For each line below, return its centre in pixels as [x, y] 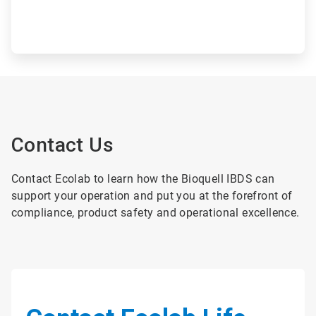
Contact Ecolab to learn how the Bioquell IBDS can [143, 178]
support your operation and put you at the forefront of [152, 195]
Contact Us [62, 145]
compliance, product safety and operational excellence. [156, 212]
